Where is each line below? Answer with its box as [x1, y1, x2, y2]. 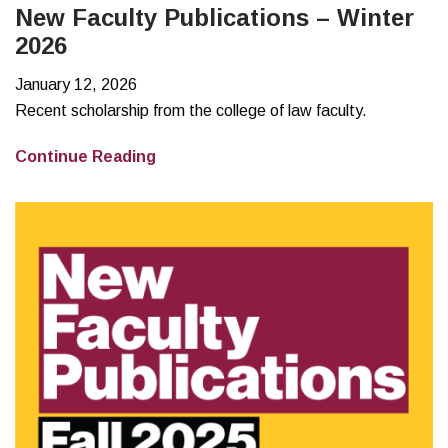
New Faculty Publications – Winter [15, 3, 414, 31]
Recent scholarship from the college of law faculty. [15, 101, 367, 119]
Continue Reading [15, 147, 156, 165]
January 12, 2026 [15, 75, 137, 93]
